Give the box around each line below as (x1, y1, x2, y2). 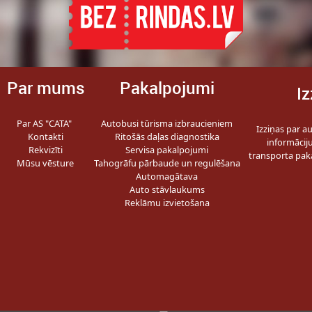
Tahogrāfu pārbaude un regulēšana (93, 157, 240, 169)
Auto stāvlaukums (129, 183, 205, 196)
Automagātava (136, 170, 198, 182)
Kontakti (27, 130, 63, 143)
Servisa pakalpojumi (125, 143, 209, 156)
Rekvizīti (28, 143, 63, 156)
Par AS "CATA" (17, 117, 75, 130)
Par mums (6, 77, 84, 99)
